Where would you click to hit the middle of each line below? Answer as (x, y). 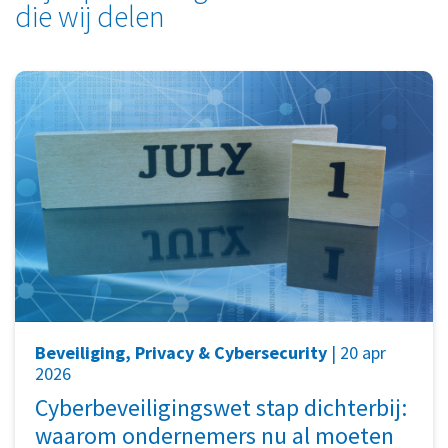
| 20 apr (356, 352)
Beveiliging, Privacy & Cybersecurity (181, 352)
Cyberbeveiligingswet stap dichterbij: (221, 407)
